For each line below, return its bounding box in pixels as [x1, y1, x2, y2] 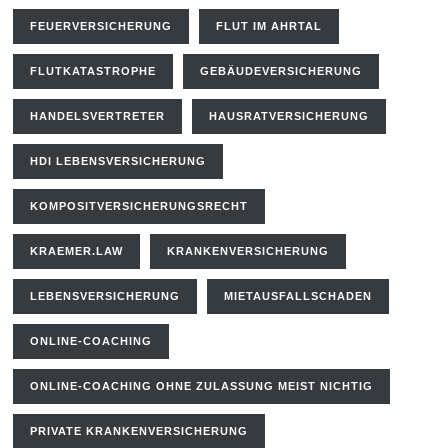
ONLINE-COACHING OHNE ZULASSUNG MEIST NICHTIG [30, 380, 374, 392]
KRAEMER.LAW [30, 245, 124, 257]
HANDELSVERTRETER [30, 110, 166, 122]
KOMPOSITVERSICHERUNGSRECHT [30, 200, 249, 212]
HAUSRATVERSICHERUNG [209, 110, 370, 122]
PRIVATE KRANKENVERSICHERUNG [30, 425, 249, 437]
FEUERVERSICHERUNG [30, 20, 173, 32]
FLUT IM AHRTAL [216, 20, 323, 32]
